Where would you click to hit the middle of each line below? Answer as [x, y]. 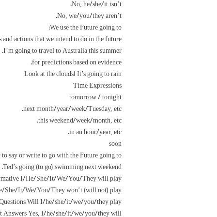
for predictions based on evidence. [77, 62]
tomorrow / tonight [95, 97]
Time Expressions [97, 86]
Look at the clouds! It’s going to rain [73, 74]
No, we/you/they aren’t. [89, 16]
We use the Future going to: [86, 28]
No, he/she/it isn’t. [97, 4]
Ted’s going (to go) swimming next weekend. [62, 167]
